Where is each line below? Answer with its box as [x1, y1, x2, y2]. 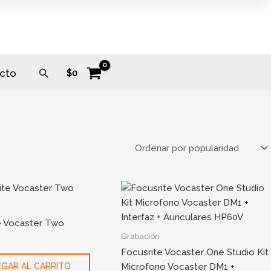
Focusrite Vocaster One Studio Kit [121, 247, 269, 258]
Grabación [121, 231, 160, 241]
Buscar [38, 65, 73, 78]
